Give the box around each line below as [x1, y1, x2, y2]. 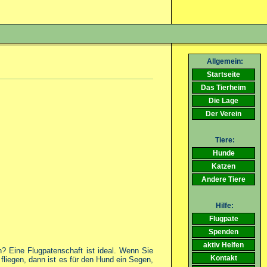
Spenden [209, 228, 238, 236]
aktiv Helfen [203, 241, 244, 249]
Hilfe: [216, 201, 234, 210]
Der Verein [206, 110, 241, 118]
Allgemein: [206, 57, 243, 66]
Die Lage [209, 97, 238, 105]
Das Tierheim [201, 83, 246, 92]
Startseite [207, 70, 240, 79]
